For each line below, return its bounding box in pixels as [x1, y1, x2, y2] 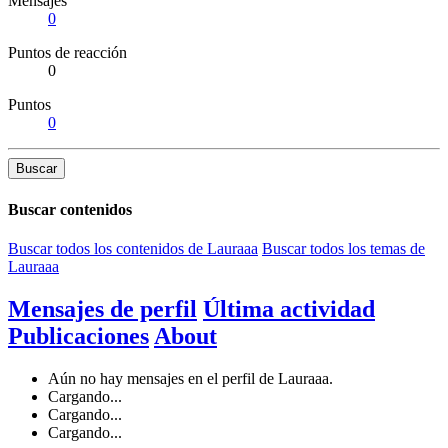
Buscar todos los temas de [262, 239, 425, 257]
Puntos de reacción [8, 44, 127, 62]
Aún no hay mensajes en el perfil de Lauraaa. [48, 369, 333, 387]
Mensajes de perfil [8, 295, 197, 322]
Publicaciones [8, 322, 149, 349]
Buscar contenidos [8, 200, 132, 218]
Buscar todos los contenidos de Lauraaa [8, 239, 258, 257]
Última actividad [203, 295, 375, 322]
